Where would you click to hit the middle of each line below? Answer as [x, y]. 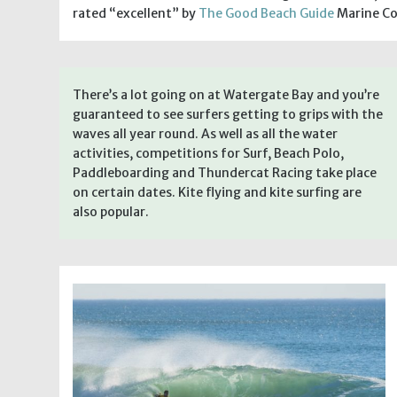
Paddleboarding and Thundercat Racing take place [225, 172]
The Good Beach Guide [266, 13]
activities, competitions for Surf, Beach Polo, [208, 153]
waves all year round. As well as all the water [205, 133]
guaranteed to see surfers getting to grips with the [228, 114]
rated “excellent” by [136, 13]
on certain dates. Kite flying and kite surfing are [217, 192]
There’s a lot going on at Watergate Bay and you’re [226, 94]
